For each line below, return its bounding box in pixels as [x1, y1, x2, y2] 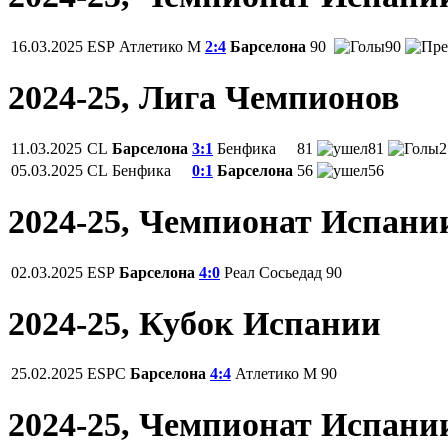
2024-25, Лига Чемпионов [8, 78, 399, 116]
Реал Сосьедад [224, 263, 322, 281]
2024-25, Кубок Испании [8, 304, 381, 342]
